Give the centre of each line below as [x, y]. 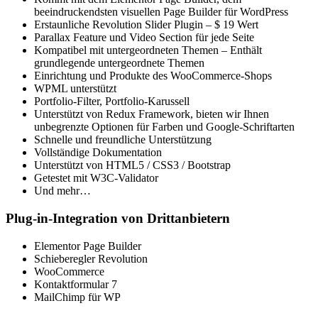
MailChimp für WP [77, 297]
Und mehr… [62, 191]
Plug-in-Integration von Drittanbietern [118, 218]
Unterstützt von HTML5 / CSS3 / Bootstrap [132, 165]
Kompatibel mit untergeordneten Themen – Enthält [148, 50]
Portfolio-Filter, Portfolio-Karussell [112, 102]
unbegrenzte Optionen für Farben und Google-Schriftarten [164, 127]
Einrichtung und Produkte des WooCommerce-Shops [153, 76]
